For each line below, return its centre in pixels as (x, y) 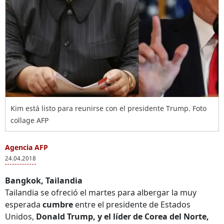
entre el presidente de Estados (132, 204)
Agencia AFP (26, 147)
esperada (24, 204)
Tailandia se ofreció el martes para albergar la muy (101, 192)
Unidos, (20, 216)
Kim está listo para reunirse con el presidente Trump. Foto (108, 108)
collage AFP (29, 120)
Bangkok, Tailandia (44, 180)
